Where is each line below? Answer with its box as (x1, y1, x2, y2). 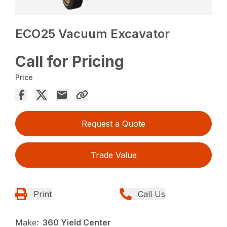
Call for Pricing (15, 52, 125, 71)
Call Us (138, 189, 165, 200)
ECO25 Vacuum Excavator (15, 26, 170, 42)
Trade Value (90, 150, 137, 161)
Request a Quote (82, 119, 145, 129)
